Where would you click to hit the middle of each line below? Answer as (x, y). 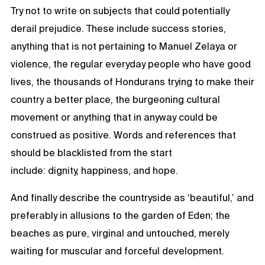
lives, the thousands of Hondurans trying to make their (132, 81)
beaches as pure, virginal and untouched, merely (120, 233)
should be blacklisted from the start (91, 152)
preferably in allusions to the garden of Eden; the (120, 215)
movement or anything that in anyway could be (114, 117)
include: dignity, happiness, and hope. (94, 170)
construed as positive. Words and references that (123, 135)
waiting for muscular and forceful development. (117, 251)
